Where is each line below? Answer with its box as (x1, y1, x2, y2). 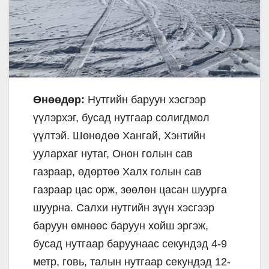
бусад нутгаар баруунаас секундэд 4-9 (33, 237, 227, 250)
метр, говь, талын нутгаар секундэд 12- (33, 255, 231, 268)
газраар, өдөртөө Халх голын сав (33, 165, 202, 178)
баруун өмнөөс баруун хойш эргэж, (33, 219, 208, 232)
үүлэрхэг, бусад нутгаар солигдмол (33, 111, 210, 124)
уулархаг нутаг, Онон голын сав (33, 147, 193, 160)
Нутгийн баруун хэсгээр (85, 93, 206, 106)
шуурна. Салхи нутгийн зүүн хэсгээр (33, 201, 214, 214)
